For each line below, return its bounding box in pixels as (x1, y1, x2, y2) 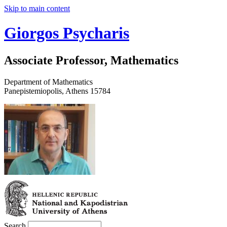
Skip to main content (4, 4, 70, 13)
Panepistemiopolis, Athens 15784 (4, 86, 110, 95)
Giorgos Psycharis (4, 24, 129, 43)
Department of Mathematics (4, 77, 93, 86)
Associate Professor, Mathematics (4, 53, 178, 67)
